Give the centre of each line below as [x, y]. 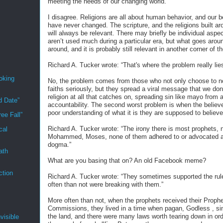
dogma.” [59, 145]
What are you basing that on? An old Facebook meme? [127, 161]
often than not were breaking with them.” [106, 184]
